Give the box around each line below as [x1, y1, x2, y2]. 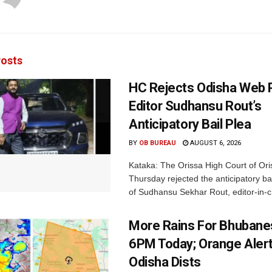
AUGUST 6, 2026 [188, 138, 241, 147]
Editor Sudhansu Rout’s [129, 98, 262, 114]
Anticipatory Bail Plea [129, 116, 251, 132]
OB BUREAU [139, 138, 176, 147]
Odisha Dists [129, 254, 201, 270]
